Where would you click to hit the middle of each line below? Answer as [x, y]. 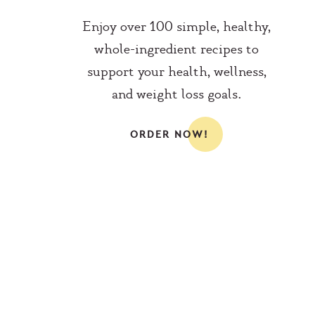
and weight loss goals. [176, 94]
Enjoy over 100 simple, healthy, [176, 26]
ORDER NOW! [169, 134]
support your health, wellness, [176, 71]
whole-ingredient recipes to [176, 49]
